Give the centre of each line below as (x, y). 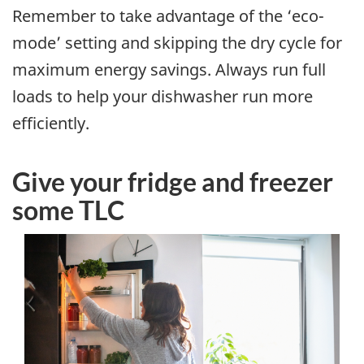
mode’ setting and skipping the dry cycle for (177, 43)
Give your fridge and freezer (173, 182)
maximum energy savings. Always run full (169, 70)
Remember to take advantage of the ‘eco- (168, 16)
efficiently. (51, 123)
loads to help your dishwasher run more (162, 97)
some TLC (68, 210)
